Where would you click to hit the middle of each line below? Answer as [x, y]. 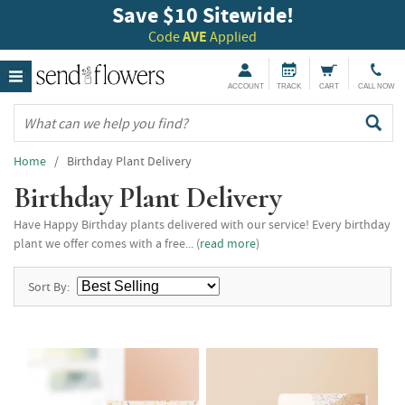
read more [228, 243]
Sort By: [49, 287]
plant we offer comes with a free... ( [107, 243]
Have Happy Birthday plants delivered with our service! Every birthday [202, 224]
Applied [232, 36]
